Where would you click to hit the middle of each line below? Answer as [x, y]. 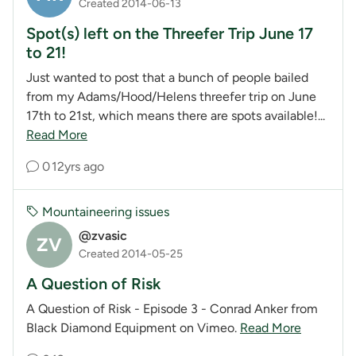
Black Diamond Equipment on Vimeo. [133, 327]
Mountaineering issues [104, 211]
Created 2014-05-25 [131, 254]
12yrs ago [78, 166]
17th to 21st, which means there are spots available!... [176, 115]
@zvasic [103, 236]
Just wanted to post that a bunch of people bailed [167, 77]
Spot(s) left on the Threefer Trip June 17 [170, 33]
